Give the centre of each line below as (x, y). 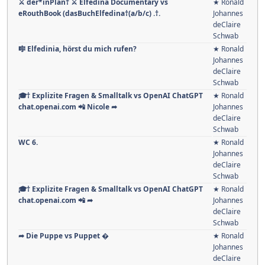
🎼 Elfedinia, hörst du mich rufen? (77, 49)
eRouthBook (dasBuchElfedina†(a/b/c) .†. (89, 14)
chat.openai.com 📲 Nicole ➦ (68, 107)
